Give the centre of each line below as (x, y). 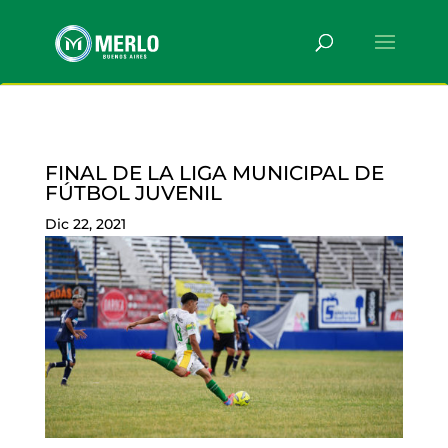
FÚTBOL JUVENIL (133, 193)
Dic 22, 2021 (85, 224)
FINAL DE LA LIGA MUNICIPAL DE (214, 173)
